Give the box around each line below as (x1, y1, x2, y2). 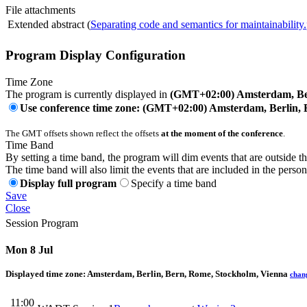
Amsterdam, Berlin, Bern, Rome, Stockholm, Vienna (87, 269, 288, 280)
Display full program (20, 177, 116, 190)
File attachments (5, 3, 75, 16)
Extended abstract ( (8, 18, 90, 30)
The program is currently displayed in (5, 88, 170, 101)
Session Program (5, 217, 78, 230)
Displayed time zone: (5, 269, 87, 280)
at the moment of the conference (161, 128, 283, 139)
